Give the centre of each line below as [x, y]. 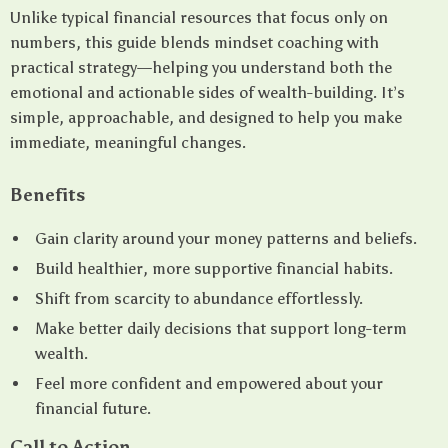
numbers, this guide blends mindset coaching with [194, 42]
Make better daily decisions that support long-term [221, 328]
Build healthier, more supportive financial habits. [214, 268]
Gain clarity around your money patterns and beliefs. [226, 238]
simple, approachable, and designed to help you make [206, 117]
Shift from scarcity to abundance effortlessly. [199, 298]
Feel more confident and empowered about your [209, 383]
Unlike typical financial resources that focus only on [199, 17]
